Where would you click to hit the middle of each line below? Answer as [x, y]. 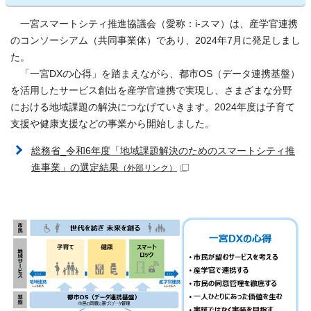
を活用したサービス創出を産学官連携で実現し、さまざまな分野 [151, 91]
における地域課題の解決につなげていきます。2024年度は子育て [153, 107]
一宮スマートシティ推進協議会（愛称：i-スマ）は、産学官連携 [154, 24]
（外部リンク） [148, 168]
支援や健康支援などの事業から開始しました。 [112, 124]
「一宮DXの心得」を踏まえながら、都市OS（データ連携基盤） [155, 74]
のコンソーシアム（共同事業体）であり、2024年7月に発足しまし [155, 41]
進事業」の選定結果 [75, 168]
